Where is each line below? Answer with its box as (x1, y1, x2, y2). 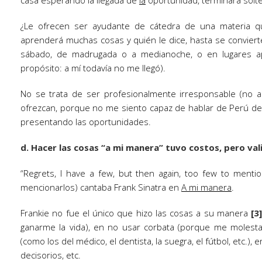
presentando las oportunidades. (20, 116, 151, 127)
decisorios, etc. (20, 249, 81, 261)
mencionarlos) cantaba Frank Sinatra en (20, 181, 181, 193)
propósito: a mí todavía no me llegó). (20, 62, 166, 74)
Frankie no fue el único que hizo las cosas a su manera (20, 207, 251, 219)
